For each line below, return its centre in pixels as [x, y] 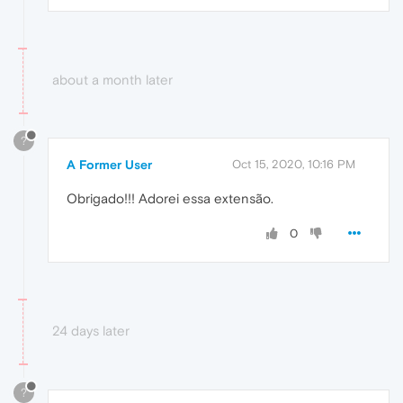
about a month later [112, 79]
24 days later [91, 331]
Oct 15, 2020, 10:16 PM [294, 165]
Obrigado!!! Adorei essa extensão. [170, 199]
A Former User [109, 165]
